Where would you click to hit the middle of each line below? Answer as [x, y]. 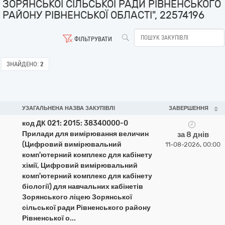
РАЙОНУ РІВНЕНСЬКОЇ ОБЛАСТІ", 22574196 [103, 15]
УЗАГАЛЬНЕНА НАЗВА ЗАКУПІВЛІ [69, 108]
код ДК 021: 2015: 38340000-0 [75, 123]
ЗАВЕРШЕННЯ [188, 108]
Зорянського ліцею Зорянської [77, 197]
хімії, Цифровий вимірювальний [80, 165]
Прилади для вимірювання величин [85, 134]
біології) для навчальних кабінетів [83, 187]
